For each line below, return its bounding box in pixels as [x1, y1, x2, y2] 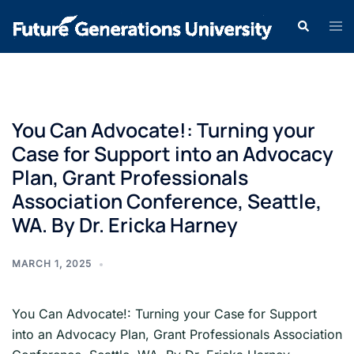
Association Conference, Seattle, [12, 187, 322, 215]
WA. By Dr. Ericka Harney [12, 211, 238, 239]
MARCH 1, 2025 [12, 258, 92, 269]
